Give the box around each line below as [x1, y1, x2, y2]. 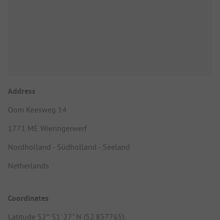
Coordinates [8, 192, 49, 203]
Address [8, 86, 35, 97]
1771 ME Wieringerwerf [8, 123, 87, 134]
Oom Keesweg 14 [8, 105, 67, 115]
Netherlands [8, 161, 49, 171]
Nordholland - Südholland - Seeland [8, 142, 130, 152]
